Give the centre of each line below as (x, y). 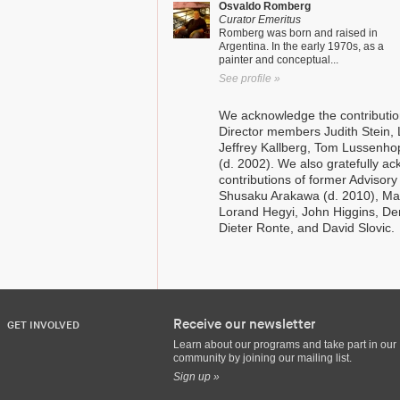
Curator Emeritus (260, 20)
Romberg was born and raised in (298, 33)
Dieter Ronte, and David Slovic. (307, 228)
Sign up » (196, 377)
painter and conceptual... (279, 60)
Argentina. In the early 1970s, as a (301, 46)
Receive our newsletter (244, 325)
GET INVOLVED (43, 325)
